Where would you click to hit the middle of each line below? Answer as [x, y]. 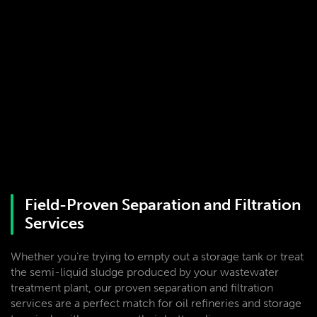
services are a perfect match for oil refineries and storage [156, 303]
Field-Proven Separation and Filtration [163, 205]
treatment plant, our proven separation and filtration [142, 288]
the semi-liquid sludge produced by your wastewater [145, 272]
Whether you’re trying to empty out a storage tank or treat [157, 257]
